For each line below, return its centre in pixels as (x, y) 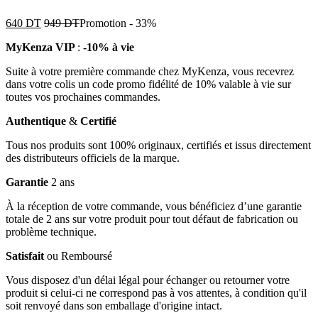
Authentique (36, 121)
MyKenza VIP (42, 47)
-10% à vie (109, 47)
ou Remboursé (79, 256)
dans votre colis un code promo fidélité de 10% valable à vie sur (148, 84)
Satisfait (25, 256)
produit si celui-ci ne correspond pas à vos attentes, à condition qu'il (156, 292)
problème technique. (51, 231)
